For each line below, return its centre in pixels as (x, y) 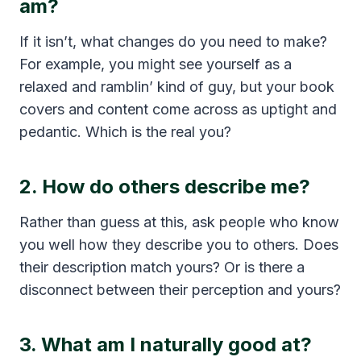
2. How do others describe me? (165, 186)
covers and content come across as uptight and (178, 109)
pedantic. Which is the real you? (125, 131)
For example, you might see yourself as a (156, 64)
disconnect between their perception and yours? (180, 289)
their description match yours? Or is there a (162, 267)
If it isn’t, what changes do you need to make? (173, 41)
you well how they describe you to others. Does (179, 244)
